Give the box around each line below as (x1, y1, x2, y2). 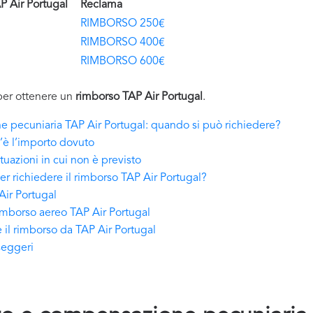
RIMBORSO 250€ (80, 18, 165, 29)
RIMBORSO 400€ (80, 37, 165, 48)
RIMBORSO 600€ (80, 56, 165, 67)
